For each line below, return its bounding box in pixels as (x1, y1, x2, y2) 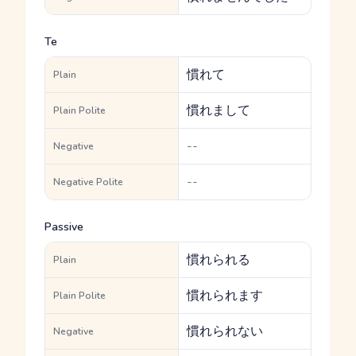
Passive (44, 219, 83, 234)
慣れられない (187, 323, 263, 340)
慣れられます (187, 287, 263, 304)
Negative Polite (53, 176, 123, 188)
